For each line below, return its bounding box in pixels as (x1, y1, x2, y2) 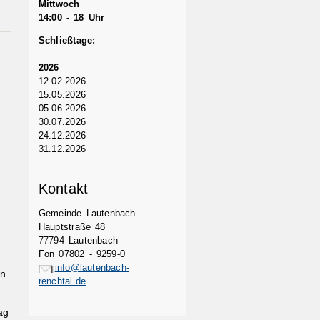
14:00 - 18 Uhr (38, 13, 105, 24)
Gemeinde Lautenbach (38, 209, 136, 219)
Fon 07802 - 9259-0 (38, 249, 126, 260)
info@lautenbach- (54, 263, 130, 274)
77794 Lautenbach (38, 236, 119, 246)
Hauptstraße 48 (38, 222, 106, 233)
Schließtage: (38, 36, 96, 46)
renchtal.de (38, 276, 86, 287)
